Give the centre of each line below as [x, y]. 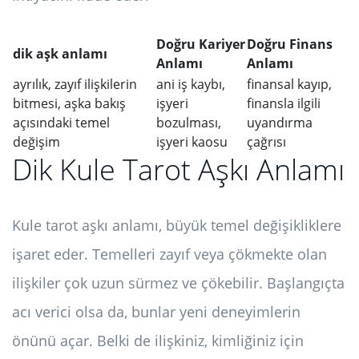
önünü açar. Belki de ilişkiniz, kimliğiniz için [158, 341]
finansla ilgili [284, 104]
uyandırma [280, 123]
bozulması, [189, 123]
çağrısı [266, 142]
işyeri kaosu [192, 142]
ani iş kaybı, [191, 85]
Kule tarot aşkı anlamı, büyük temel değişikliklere [177, 226]
